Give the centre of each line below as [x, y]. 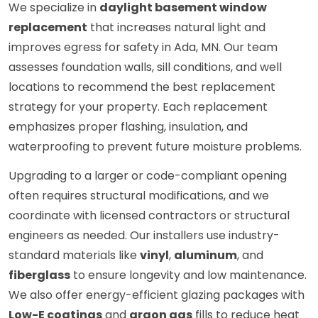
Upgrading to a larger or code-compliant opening [148, 176]
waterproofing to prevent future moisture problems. [155, 147]
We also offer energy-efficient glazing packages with [157, 295]
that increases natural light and [176, 28]
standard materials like [74, 256]
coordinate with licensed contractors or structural [149, 216]
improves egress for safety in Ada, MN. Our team [143, 48]
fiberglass [39, 275]
